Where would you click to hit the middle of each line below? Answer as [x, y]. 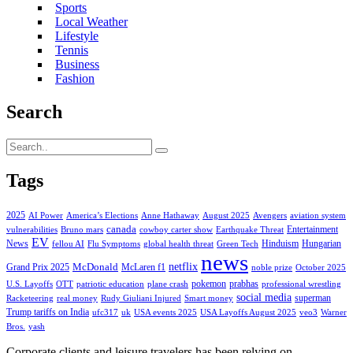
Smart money [209, 299]
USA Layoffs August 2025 [248, 313]
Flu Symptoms [114, 244]
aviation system [318, 216]
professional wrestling [301, 284]
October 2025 [321, 268]
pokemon [209, 284]
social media [264, 297]
